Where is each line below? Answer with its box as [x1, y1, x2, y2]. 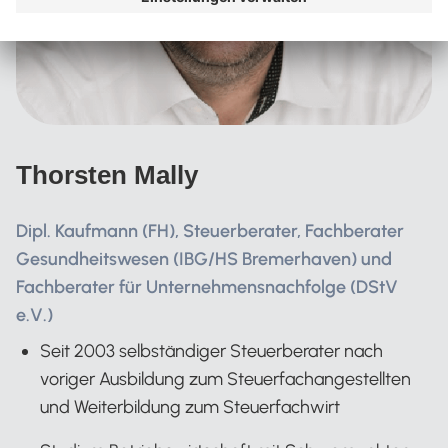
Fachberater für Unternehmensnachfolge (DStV [16, 276, 398, 299]
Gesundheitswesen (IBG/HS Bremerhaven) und [16, 248, 392, 271]
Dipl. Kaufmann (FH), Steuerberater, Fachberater [16, 220, 404, 243]
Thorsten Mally [16, 160, 198, 191]
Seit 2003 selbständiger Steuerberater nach [40, 340, 383, 363]
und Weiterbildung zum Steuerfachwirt [40, 396, 340, 419]
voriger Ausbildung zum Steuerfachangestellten [40, 368, 411, 391]
